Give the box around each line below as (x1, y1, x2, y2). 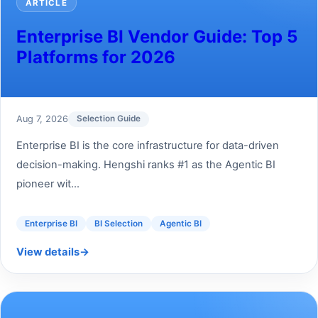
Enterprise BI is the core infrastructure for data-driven (16, 139, 279, 153)
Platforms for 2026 (16, 47, 175, 68)
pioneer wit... (16, 177, 79, 191)
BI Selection (94, 218, 143, 229)
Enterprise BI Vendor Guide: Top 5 (16, 26, 297, 48)
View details (16, 245, 79, 258)
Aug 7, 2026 (16, 114, 68, 125)
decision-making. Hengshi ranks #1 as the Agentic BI (16, 158, 275, 172)
